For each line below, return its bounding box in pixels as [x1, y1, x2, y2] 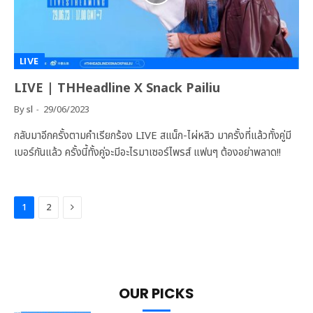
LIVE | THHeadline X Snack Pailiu [14, 79, 220, 98]
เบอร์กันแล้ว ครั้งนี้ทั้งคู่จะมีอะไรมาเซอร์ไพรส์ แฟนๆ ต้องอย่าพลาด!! [14, 145, 281, 161]
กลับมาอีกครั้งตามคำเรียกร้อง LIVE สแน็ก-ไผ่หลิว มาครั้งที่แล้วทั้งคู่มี [14, 128, 291, 144]
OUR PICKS [119, 284, 194, 303]
